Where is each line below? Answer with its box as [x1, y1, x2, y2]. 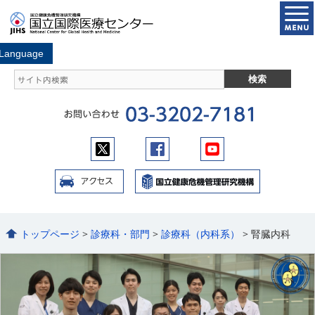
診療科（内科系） [161, 226, 240, 240]
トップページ [20, 226, 80, 240]
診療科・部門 [91, 226, 150, 240]
